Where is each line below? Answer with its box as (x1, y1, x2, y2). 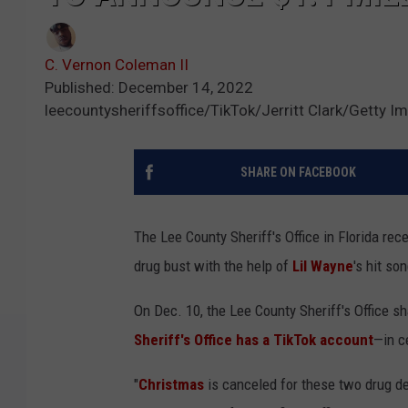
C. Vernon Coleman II (45, 56, 189, 75)
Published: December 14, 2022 (45, 78, 253, 97)
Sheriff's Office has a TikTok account (134, 331, 373, 350)
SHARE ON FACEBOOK (240, 165, 356, 180)
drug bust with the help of (134, 257, 292, 276)
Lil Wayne (292, 257, 353, 276)
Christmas (138, 375, 204, 394)
